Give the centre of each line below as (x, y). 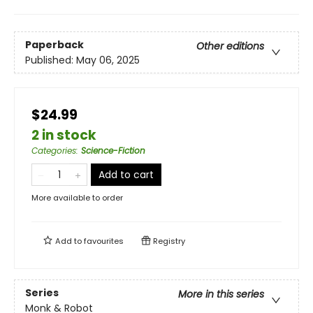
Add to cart (126, 175)
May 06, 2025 (108, 60)
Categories (54, 151)
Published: (51, 60)
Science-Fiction (113, 151)
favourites (104, 241)
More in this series (221, 294)
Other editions (230, 46)
